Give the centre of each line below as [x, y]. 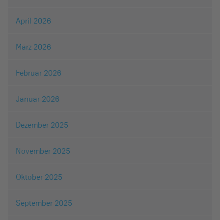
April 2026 [33, 20]
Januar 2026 [38, 98]
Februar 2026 [39, 72]
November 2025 [43, 151]
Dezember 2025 [42, 124]
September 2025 [44, 203]
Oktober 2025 [39, 177]
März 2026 [33, 46]
